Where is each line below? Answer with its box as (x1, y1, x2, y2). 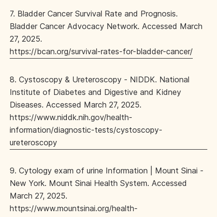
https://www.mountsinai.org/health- (10, 203, 138, 214)
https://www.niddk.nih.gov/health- (10, 112, 132, 123)
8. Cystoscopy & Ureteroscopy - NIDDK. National (10, 75, 189, 85)
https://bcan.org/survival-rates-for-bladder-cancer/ (10, 46, 193, 57)
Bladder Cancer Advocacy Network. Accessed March (10, 21, 202, 31)
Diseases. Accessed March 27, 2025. (10, 100, 141, 110)
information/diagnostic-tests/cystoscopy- (10, 125, 162, 135)
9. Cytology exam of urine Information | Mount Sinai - (10, 166, 203, 176)
